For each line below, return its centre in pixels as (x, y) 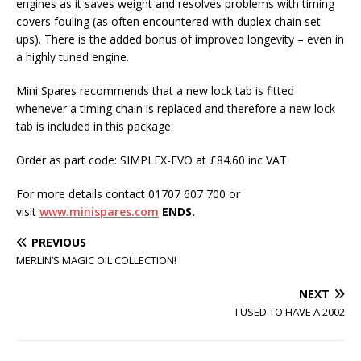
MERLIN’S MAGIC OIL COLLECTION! (96, 261)
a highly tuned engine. (73, 57)
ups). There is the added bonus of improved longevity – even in (180, 39)
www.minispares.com (99, 212)
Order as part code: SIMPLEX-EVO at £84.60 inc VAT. (153, 160)
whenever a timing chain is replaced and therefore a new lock (176, 109)
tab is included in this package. (95, 127)
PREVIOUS (59, 243)
